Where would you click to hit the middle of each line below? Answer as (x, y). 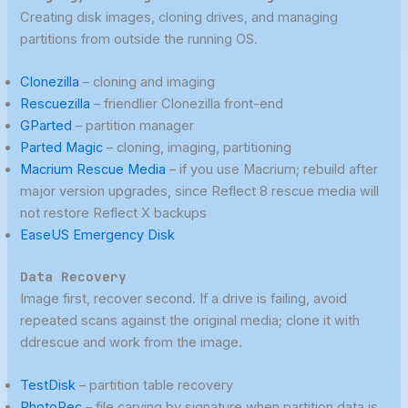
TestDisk (48, 386)
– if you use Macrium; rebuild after (272, 169)
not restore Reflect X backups (114, 213)
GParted (46, 125)
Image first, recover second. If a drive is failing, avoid (184, 298)
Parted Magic (62, 147)
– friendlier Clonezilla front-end (187, 103)
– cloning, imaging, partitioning (198, 147)
